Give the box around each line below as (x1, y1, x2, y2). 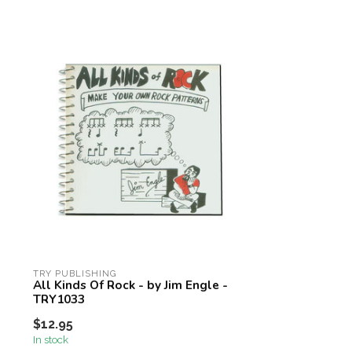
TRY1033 (33, 291, 85, 307)
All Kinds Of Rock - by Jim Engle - (33, 277, 228, 293)
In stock (33, 333, 68, 346)
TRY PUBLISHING (33, 268, 117, 279)
